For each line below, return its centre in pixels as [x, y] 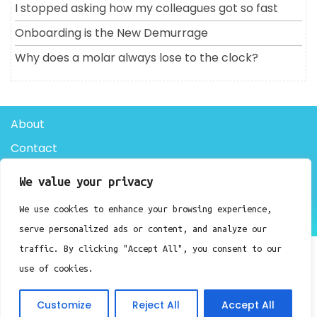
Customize [64, 305]
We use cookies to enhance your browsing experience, [145, 209]
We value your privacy [86, 182]
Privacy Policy [49, 172]
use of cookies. [56, 268]
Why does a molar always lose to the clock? [137, 58]
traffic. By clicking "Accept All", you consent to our [150, 248]
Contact [34, 148]
